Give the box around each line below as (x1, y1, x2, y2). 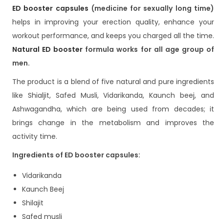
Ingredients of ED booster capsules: (12, 150, 140, 160)
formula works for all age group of (83, 44, 215, 55)
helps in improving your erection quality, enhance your (12, 17, 214, 27)
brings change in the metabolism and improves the (12, 118, 214, 128)
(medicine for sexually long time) (91, 3, 215, 14)
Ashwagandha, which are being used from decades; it (12, 104, 214, 114)
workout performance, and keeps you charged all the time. (12, 31, 214, 41)
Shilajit (22, 198, 44, 208)
